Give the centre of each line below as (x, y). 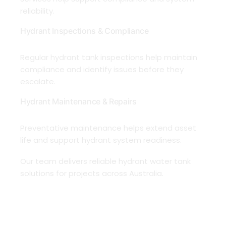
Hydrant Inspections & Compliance (84, 31)
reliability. (38, 11)
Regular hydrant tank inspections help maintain (109, 58)
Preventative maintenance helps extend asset (108, 128)
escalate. (39, 82)
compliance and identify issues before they (102, 70)
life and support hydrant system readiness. (102, 140)
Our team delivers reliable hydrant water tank (105, 161)
